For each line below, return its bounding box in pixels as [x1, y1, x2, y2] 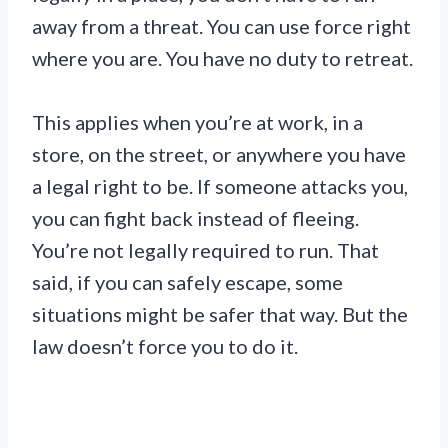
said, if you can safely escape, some [32, 269, 343, 294]
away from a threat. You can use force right [32, 13, 411, 38]
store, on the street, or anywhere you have [32, 141, 406, 166]
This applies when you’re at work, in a [32, 109, 363, 134]
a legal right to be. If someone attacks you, [32, 173, 408, 198]
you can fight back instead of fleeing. [32, 205, 359, 230]
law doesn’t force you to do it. [32, 333, 298, 358]
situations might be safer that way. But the [32, 301, 408, 326]
